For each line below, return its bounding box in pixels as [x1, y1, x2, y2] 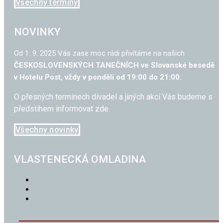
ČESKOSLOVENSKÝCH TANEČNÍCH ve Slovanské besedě [14, 61, 215, 70]
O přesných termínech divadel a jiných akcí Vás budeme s [14, 92, 213, 102]
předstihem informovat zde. [14, 104, 110, 113]
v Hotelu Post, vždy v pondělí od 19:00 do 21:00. [14, 73, 182, 82]
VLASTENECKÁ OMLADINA [14, 153, 146, 165]
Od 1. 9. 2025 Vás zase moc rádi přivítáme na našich [14, 49, 185, 58]
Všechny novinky [15, 125, 79, 134]
